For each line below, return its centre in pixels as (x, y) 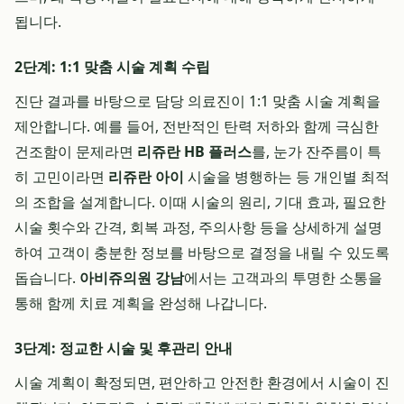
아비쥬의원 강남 (132, 278)
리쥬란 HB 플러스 (194, 151)
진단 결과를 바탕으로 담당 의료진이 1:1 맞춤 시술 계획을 (197, 101)
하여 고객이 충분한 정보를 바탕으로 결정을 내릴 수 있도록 (202, 252)
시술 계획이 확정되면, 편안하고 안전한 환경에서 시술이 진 (202, 382)
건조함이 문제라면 (76, 151)
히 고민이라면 (61, 177)
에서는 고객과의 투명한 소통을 (283, 278)
